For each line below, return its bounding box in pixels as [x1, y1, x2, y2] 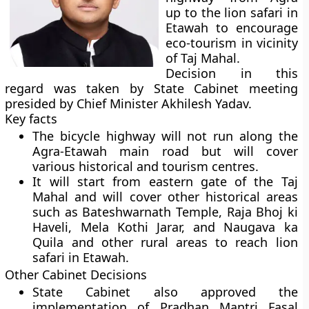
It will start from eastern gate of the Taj [32, 173, 298, 190]
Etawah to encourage [166, 19, 298, 36]
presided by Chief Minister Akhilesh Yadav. [5, 95, 252, 112]
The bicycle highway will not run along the [32, 128, 298, 144]
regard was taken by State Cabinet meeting [5, 80, 298, 97]
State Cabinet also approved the [32, 283, 298, 300]
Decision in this [166, 65, 298, 81]
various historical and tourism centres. [32, 158, 259, 175]
